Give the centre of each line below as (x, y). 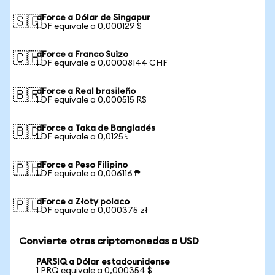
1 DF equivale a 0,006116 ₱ (88, 174)
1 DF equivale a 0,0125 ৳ (82, 137)
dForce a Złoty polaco (83, 202)
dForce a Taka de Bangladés (96, 128)
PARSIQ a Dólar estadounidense (103, 262)
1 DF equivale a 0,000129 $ (89, 26)
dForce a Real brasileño (86, 91)
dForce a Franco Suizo (82, 55)
